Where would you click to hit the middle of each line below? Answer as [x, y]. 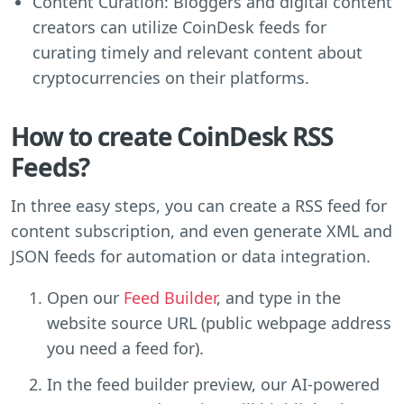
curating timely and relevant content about [197, 52]
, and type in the [279, 297]
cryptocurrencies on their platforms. [171, 77]
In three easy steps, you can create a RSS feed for [199, 205]
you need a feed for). [125, 348]
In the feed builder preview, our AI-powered [213, 384]
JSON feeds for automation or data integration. [191, 256]
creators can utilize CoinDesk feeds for [179, 27]
